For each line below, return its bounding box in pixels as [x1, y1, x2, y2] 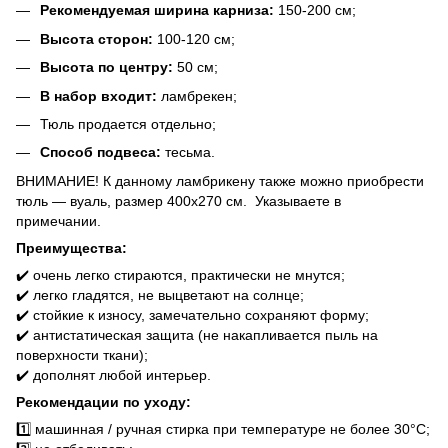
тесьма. [161, 144, 219, 161]
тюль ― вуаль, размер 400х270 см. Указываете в [16, 192, 341, 209]
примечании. [16, 212, 105, 229]
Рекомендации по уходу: [16, 393, 191, 410]
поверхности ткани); [16, 346, 148, 363]
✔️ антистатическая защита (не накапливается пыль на [16, 326, 378, 343]
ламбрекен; [161, 87, 237, 104]
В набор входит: [40, 87, 161, 104]
